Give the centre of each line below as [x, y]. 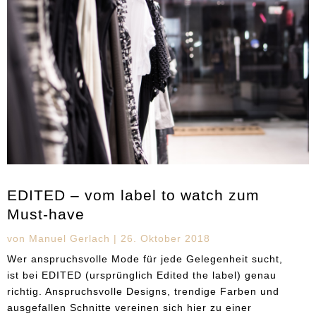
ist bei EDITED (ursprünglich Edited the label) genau [142, 275]
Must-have [46, 214]
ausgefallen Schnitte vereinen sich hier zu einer [129, 307]
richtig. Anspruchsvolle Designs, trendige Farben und [143, 291]
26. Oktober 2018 [165, 238]
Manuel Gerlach [69, 238]
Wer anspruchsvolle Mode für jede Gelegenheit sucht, [145, 259]
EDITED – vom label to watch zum [133, 195]
